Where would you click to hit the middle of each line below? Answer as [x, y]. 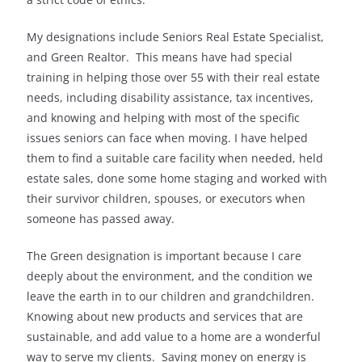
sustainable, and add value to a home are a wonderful [174, 337]
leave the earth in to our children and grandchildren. [172, 297]
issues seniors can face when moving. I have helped [167, 138]
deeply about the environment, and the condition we [170, 276]
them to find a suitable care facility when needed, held [175, 158]
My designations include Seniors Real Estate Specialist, [175, 37]
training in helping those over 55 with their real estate [173, 78]
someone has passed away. [101, 219]
